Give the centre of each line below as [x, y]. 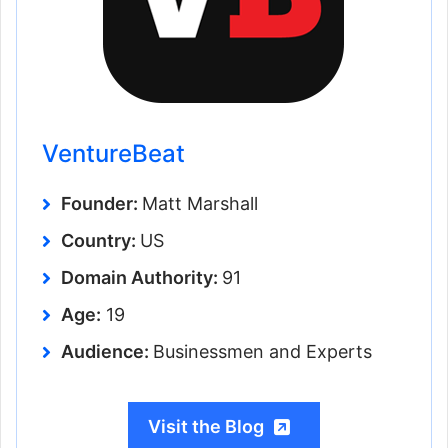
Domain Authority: [141, 278]
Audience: [107, 352]
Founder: [101, 204]
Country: [100, 241]
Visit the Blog [206, 427]
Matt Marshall [200, 204]
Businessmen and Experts [262, 352]
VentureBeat [113, 154]
